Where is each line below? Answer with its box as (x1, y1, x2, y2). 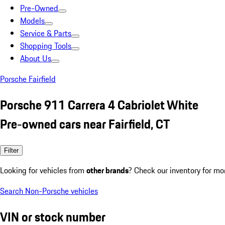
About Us (20, 52, 51, 64)
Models (20, 15, 45, 27)
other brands (86, 164, 129, 176)
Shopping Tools (20, 40, 71, 52)
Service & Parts (20, 27, 71, 39)
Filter (4, 146, 19, 154)
